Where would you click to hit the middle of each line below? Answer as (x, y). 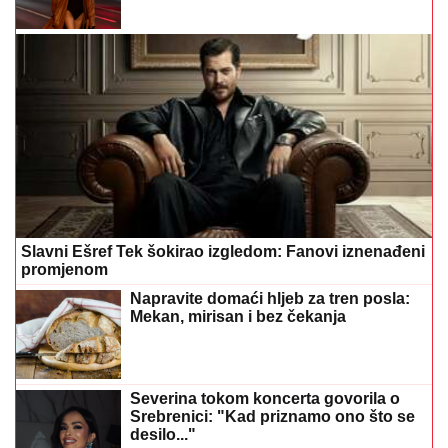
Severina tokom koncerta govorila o (265, 398)
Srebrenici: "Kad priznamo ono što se (272, 416)
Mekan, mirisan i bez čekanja (238, 316)
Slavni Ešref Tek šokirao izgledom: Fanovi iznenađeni (223, 251)
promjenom (64, 269)
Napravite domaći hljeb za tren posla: (270, 298)
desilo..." (163, 434)
